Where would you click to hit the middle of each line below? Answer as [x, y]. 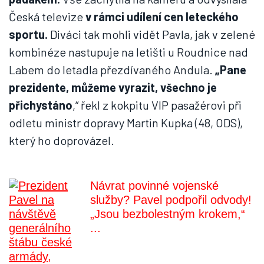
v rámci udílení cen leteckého [162, 16]
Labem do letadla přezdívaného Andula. [111, 70]
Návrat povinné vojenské [154, 186]
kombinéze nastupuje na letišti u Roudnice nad [128, 52]
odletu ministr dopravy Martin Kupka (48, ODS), [126, 123]
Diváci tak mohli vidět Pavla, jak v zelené [151, 34]
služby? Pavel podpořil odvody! [171, 200]
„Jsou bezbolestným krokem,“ [168, 214]
